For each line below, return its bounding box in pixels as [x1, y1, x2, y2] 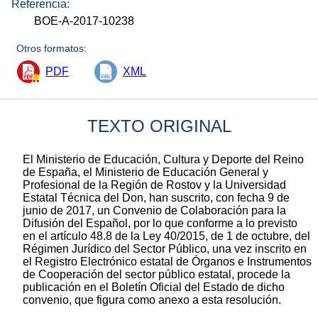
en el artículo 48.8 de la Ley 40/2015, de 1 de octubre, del [23, 229, 310, 242]
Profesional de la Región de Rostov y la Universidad [23, 178, 286, 191]
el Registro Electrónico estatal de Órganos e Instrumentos [23, 255, 312, 268]
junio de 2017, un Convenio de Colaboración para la [23, 204, 286, 216]
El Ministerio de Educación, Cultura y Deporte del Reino [23, 153, 304, 165]
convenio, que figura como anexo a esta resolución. [23, 293, 281, 306]
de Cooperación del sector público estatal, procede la [23, 268, 290, 280]
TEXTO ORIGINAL [87, 116, 231, 136]
